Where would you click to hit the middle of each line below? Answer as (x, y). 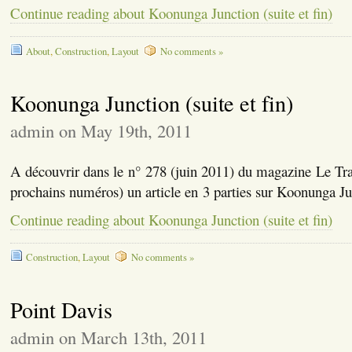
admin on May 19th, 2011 (101, 130)
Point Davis (61, 309)
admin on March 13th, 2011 (108, 337)
